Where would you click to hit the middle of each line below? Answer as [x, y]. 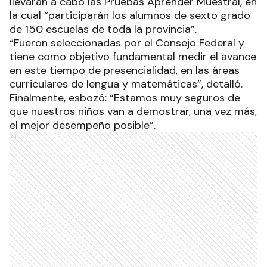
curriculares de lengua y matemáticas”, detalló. [128, 84]
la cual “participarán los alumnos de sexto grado [130, 15]
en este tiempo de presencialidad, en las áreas [125, 70]
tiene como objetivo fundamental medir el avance [133, 56]
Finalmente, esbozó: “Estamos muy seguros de [125, 97]
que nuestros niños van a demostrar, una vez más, [133, 111]
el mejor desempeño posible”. [84, 125]
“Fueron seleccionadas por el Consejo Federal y [127, 43]
